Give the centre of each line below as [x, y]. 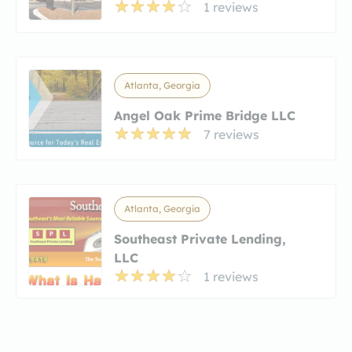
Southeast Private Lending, [200, 238]
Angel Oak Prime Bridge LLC [205, 115]
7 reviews [231, 134]
